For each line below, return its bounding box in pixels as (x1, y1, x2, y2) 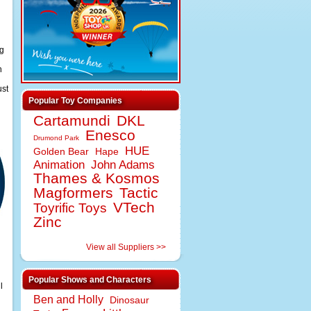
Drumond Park (33, 134, 79, 142)
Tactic (119, 185, 158, 201)
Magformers (33, 185, 113, 201)
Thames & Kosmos (33, 170, 160, 186)
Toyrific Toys (33, 201, 107, 215)
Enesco (85, 127, 135, 143)
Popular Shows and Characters (28, 275, 151, 285)
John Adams (91, 158, 155, 171)
